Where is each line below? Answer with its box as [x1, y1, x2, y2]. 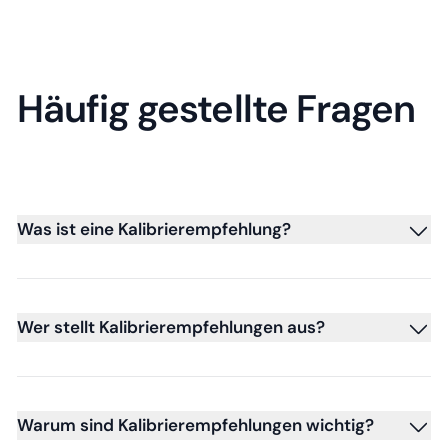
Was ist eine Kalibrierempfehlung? [17, 217, 291, 240]
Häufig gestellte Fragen [17, 83, 416, 134]
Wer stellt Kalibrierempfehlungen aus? [17, 315, 325, 338]
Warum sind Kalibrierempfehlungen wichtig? [17, 413, 374, 436]
